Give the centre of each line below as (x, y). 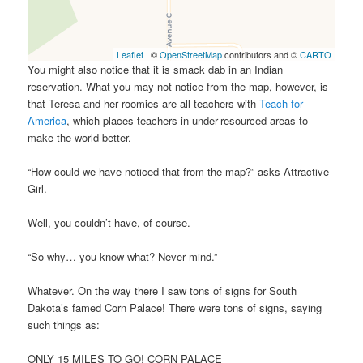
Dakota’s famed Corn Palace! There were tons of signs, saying (175, 308)
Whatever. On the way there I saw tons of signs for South (162, 291)
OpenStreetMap (190, 54)
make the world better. (80, 137)
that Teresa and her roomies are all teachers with (144, 103)
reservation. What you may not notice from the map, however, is (178, 86)
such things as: (64, 325)
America (47, 120)
